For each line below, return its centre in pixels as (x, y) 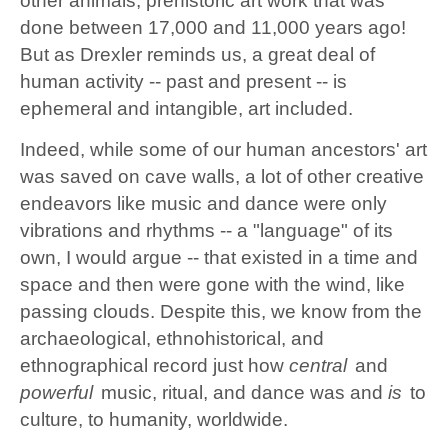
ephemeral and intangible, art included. (186, 109)
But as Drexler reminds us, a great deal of (197, 55)
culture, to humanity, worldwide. (154, 420)
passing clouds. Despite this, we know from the (221, 312)
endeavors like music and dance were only (203, 204)
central (318, 366)
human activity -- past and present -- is (183, 82)
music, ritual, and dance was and (242, 393)
